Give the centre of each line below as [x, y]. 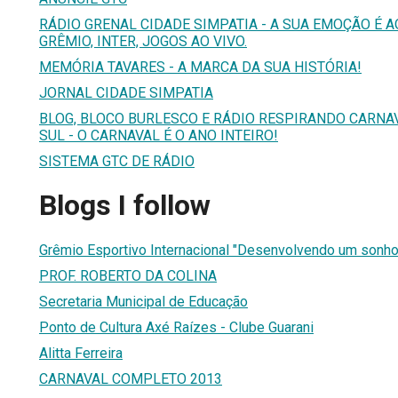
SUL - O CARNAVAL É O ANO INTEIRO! [159, 135]
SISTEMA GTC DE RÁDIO [117, 161]
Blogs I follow [125, 206]
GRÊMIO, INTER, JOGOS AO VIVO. [143, 41]
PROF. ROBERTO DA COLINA [128, 275]
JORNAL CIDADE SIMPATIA [126, 92]
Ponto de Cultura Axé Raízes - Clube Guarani [176, 327]
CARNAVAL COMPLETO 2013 [131, 378]
